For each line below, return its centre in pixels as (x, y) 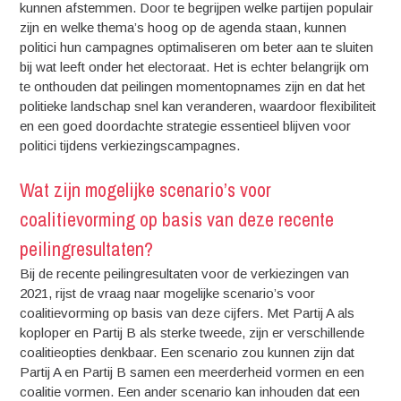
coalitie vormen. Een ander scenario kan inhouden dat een (190, 392)
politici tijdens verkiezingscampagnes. (130, 145)
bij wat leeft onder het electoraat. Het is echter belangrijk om (195, 66)
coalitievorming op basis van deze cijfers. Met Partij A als (188, 313)
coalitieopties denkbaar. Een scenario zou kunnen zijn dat (188, 352)
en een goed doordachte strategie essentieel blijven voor (186, 125)
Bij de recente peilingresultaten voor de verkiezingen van (185, 273)
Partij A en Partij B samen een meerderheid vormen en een (192, 372)
